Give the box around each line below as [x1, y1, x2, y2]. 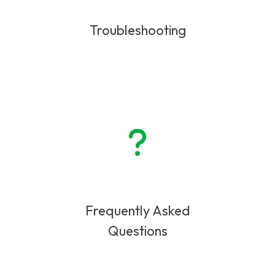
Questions [107, 222, 168, 239]
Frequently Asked [85, 201, 190, 219]
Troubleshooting [89, 21, 186, 39]
